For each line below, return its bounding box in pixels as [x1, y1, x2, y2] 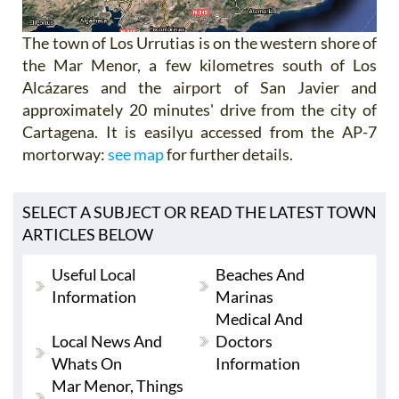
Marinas [215, 286, 273, 306]
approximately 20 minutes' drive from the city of [22, 99, 377, 119]
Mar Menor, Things [52, 375, 183, 395]
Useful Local [52, 264, 136, 284]
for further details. [164, 143, 293, 164]
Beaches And [215, 264, 305, 284]
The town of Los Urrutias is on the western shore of [22, 32, 377, 53]
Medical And [215, 308, 303, 329]
